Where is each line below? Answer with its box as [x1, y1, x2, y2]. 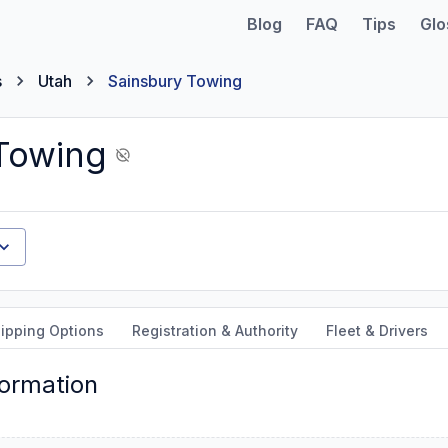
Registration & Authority [132, 322, 298, 339]
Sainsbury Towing [108, 71, 242, 91]
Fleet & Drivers [326, 322, 428, 339]
